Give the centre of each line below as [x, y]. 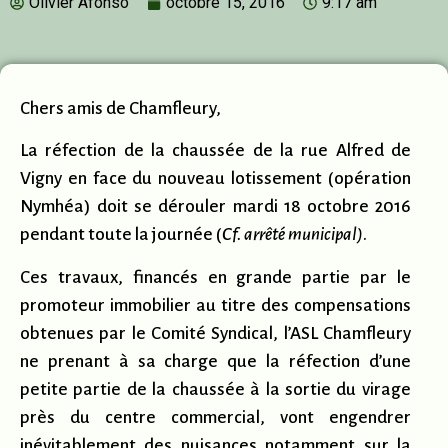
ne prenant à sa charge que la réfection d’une [215, 361]
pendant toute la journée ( [121, 235]
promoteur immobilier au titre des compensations [215, 305]
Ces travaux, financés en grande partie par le [215, 277]
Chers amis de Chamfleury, [120, 108]
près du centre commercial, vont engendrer [215, 417]
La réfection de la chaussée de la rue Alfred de [215, 151]
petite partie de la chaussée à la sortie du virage [215, 389]
